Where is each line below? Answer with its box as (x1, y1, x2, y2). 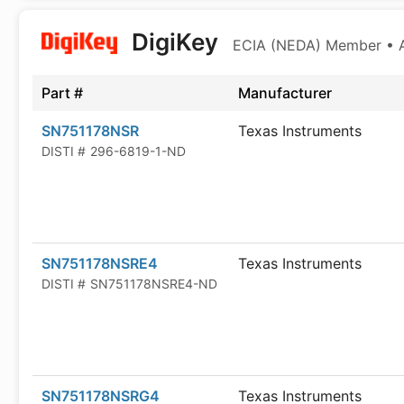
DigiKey (125, 28, 224, 56)
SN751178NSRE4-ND (90, 276, 217, 291)
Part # (41, 84, 83, 102)
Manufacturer (238, 84, 332, 102)
